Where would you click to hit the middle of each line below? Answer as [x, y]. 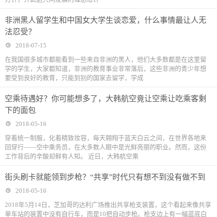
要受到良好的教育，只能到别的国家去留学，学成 [74, 78]
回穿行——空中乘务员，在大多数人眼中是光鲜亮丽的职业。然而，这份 [106, 147]
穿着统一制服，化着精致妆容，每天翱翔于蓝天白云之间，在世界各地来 [106, 138]
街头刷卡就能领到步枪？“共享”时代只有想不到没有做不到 [105, 177]
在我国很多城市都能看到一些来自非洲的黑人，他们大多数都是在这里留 [106, 59]
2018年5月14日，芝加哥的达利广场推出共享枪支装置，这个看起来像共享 [108, 205]
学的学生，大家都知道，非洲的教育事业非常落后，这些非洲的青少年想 [106, 69]
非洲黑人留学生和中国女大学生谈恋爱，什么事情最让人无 [106, 20]
